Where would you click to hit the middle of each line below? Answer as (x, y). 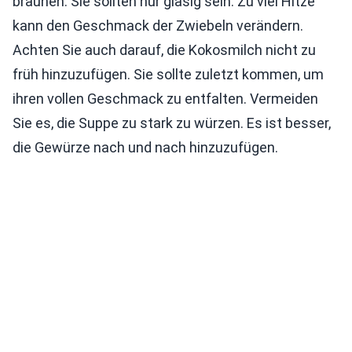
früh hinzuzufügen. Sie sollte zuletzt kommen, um (168, 75)
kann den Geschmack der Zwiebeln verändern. (158, 26)
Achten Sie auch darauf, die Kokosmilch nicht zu (164, 50)
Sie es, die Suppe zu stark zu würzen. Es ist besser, (172, 123)
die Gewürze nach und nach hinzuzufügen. (145, 148)
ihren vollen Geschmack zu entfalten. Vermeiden (165, 99)
